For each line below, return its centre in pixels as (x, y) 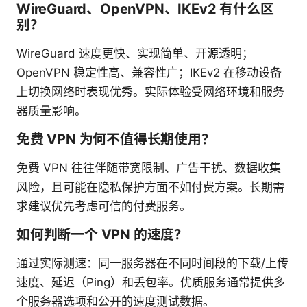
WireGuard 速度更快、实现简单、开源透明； (135, 53)
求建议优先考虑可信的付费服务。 (104, 206)
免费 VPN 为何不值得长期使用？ (116, 139)
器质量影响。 (51, 111)
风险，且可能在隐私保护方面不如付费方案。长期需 (150, 187)
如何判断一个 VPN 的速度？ (102, 234)
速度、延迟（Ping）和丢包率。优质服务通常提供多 (151, 282)
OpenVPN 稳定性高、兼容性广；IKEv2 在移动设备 (149, 72)
